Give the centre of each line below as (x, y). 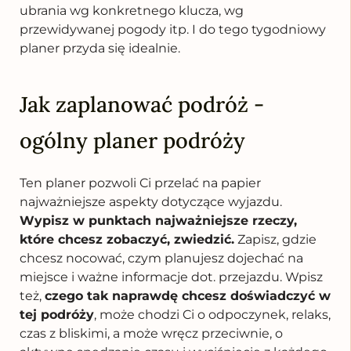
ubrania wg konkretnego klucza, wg (132, 10)
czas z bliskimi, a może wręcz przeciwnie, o (151, 333)
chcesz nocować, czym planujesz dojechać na (161, 258)
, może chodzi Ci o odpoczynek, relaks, (212, 314)
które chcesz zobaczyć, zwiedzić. (127, 239)
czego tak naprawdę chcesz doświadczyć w (188, 295)
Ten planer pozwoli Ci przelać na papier (140, 183)
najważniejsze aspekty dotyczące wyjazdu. (151, 201)
